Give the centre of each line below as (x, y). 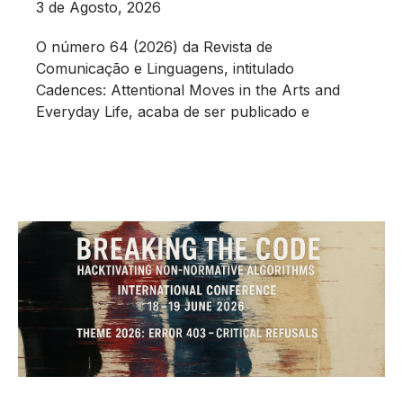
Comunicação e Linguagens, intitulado (165, 68)
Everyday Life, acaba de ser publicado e (173, 111)
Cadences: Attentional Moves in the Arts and (188, 90)
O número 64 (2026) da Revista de (154, 46)
